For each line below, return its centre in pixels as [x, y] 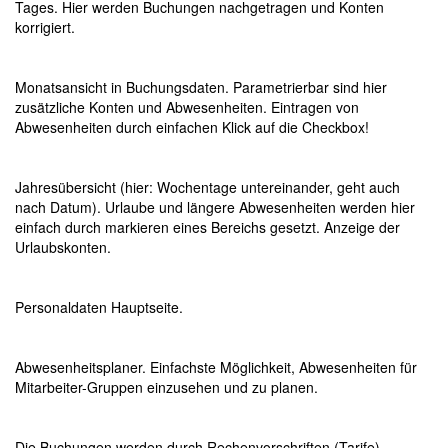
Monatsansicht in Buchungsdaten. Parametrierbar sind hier [201, 87]
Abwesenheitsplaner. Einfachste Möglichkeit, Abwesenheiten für [216, 367]
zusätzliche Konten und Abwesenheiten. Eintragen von [187, 107]
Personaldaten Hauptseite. [99, 307]
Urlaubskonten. [63, 247]
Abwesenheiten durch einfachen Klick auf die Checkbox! [192, 127]
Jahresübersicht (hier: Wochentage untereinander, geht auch [207, 187]
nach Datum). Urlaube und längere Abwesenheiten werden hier [215, 207]
